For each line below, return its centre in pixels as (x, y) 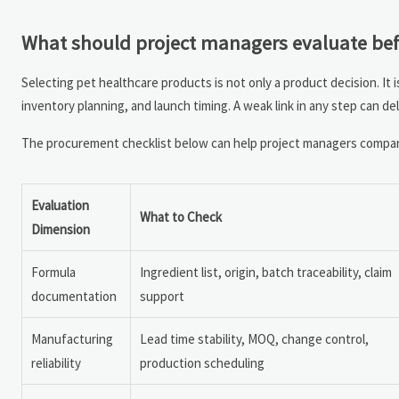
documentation (74, 297)
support (162, 297)
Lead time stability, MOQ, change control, (254, 339)
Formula (53, 273)
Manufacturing (72, 339)
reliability (56, 363)
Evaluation (60, 206)
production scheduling (202, 363)
